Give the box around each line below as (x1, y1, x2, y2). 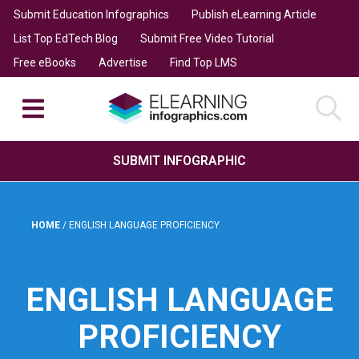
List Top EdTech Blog (13, 31, 118, 45)
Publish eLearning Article (191, 7, 317, 21)
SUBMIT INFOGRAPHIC (113, 152, 246, 168)
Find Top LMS (169, 55, 237, 69)
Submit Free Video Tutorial (139, 31, 274, 45)
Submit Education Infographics (13, 7, 169, 21)
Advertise (98, 55, 147, 69)
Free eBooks (13, 55, 76, 69)
